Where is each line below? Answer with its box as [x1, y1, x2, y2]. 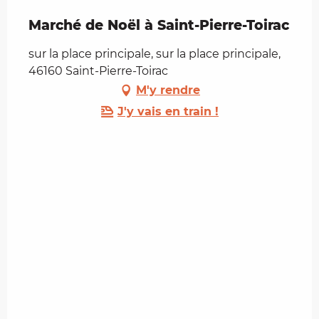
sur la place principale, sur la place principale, [28, 47, 281, 61]
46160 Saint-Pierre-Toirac [28, 64, 168, 78]
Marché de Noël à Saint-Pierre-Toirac [28, 17, 289, 34]
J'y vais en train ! [117, 105, 219, 119]
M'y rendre [136, 83, 200, 98]
